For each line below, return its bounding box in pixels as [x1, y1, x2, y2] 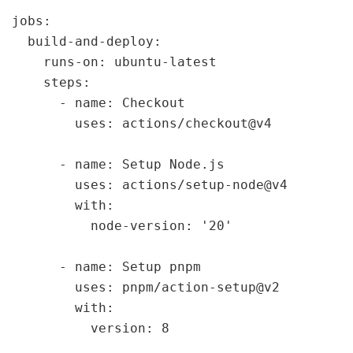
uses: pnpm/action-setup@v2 [12, 279, 280, 295]
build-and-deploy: [12, 33, 162, 49]
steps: [12, 74, 91, 90]
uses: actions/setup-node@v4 [12, 176, 288, 192]
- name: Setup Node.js [12, 156, 225, 172]
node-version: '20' [12, 217, 232, 233]
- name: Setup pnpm [12, 258, 201, 274]
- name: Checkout [12, 95, 185, 110]
